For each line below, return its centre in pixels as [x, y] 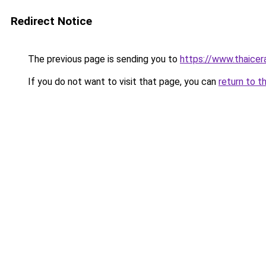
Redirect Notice [51, 21]
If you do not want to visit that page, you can [122, 82]
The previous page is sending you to [103, 59]
